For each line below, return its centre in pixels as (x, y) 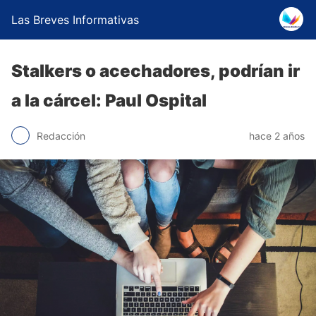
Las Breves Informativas (75, 20)
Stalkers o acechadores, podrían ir (156, 71)
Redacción (61, 135)
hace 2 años (277, 135)
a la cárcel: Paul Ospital (109, 101)
